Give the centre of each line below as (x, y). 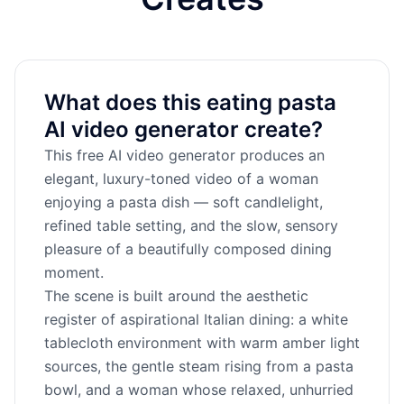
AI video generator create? (184, 129)
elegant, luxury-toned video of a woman (181, 179)
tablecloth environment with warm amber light (202, 343)
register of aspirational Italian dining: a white (196, 319)
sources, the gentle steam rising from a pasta (199, 366)
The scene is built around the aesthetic (176, 296)
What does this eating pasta (190, 102)
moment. (74, 272)
